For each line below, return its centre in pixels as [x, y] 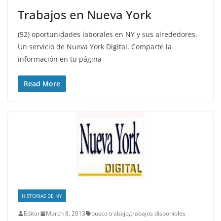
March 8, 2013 [66, 214]
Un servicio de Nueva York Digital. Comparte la [95, 47]
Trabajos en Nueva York [85, 15]
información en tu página [60, 59]
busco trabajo [110, 214]
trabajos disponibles [158, 214]
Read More [42, 84]
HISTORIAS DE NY [42, 196]
